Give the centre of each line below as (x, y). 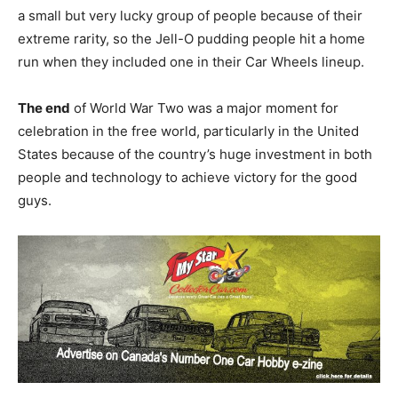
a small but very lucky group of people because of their (190, 15)
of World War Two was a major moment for (204, 107)
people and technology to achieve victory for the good (187, 177)
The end (44, 107)
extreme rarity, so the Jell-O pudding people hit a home (191, 38)
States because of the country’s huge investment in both (195, 154)
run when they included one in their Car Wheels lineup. (193, 61)
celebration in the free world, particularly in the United (188, 131)
